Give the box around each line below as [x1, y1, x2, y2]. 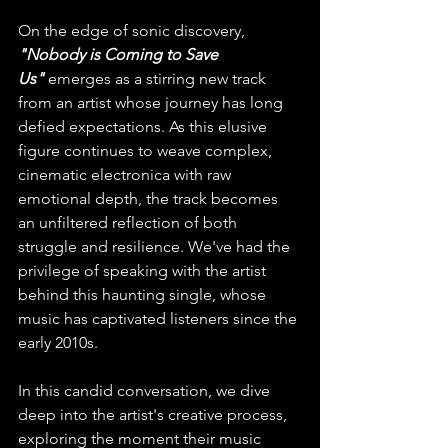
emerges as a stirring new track [44, 69, 270, 89]
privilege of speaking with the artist [18, 261, 270, 281]
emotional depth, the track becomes [18, 189, 282, 209]
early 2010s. [18, 333, 98, 353]
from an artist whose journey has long [18, 93, 287, 113]
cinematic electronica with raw [18, 165, 235, 185]
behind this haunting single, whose [18, 285, 270, 305]
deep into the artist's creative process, [18, 405, 291, 425]
